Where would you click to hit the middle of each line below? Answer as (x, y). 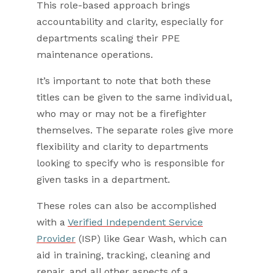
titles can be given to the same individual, (134, 97)
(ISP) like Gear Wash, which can (151, 238)
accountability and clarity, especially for (130, 21)
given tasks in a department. (103, 179)
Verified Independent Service (135, 222)
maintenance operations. (95, 54)
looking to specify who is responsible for (131, 163)
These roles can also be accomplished (127, 205)
